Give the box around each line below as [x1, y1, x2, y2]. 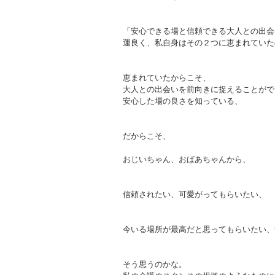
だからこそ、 [123, 130, 171, 141]
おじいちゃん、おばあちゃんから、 [123, 153, 250, 165]
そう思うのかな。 [123, 258, 187, 269]
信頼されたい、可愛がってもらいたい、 [123, 188, 266, 199]
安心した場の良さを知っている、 [123, 95, 242, 106]
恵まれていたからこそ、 [123, 72, 211, 83]
